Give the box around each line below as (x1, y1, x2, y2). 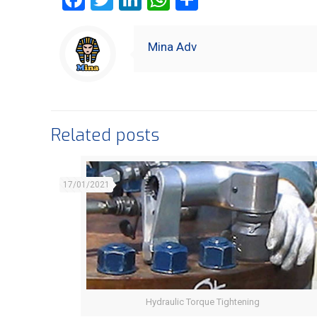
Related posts (51, 124, 159, 146)
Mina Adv (148, 40, 197, 54)
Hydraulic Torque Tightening (146, 296, 260, 307)
